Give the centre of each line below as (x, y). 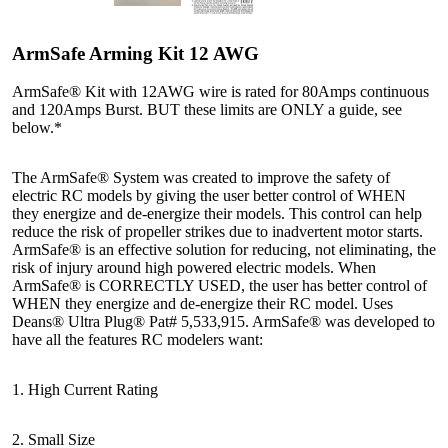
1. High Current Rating (85, 389)
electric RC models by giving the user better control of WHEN (209, 195)
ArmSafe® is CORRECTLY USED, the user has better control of (219, 285)
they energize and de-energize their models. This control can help (217, 213)
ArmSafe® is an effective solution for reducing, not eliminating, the (224, 249)
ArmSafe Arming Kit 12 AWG (135, 53)
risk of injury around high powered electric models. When (194, 267)
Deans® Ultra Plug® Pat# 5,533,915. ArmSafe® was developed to (223, 321)
